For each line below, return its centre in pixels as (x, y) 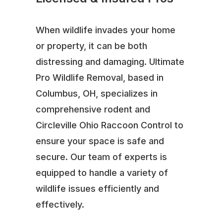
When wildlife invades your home (105, 30)
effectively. (60, 204)
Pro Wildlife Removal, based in (99, 77)
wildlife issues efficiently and (97, 188)
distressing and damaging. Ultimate (110, 61)
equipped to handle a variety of (102, 172)
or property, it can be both (91, 46)
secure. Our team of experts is (101, 157)
